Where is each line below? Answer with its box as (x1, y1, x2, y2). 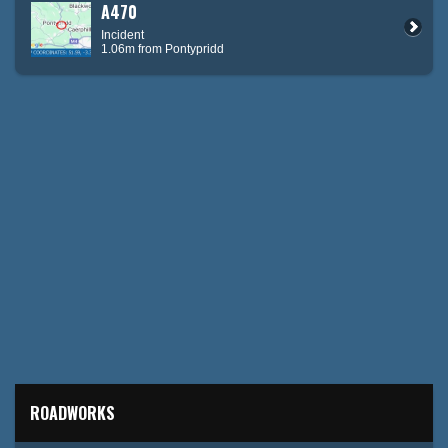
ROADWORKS (30, 401, 115, 426)
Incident (101, 28, 144, 43)
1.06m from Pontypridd (101, 42, 224, 57)
